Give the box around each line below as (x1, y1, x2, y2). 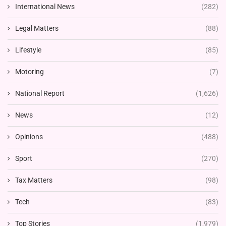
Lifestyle (15, 46, 41, 54)
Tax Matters (15, 176, 52, 185)
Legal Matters (15, 24, 59, 33)
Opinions (15, 133, 43, 141)
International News (15, 3, 75, 11)
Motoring (15, 68, 44, 76)
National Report (15, 89, 65, 98)
